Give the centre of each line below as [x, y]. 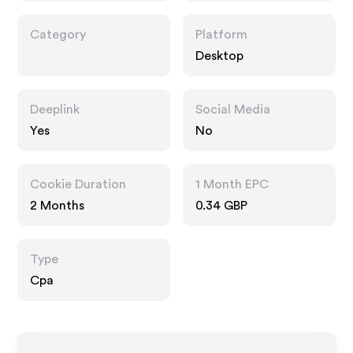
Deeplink [55, 110]
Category [58, 35]
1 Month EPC [232, 184]
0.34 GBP [221, 206]
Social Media [233, 110]
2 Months [58, 206]
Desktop [219, 56]
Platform [221, 35]
